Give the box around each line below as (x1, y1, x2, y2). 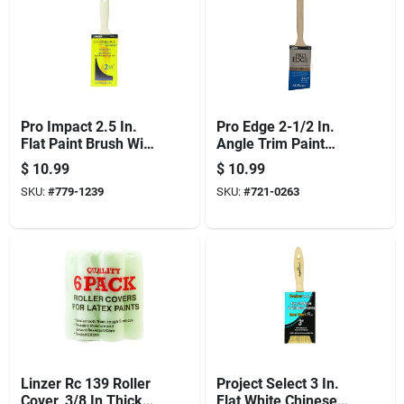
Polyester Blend (20, 151, 123, 170)
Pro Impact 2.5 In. (20, 117, 137, 135)
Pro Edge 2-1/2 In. (216, 117, 335, 135)
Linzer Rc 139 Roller (20, 374, 151, 392)
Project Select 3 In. (216, 374, 339, 392)
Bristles (20, 169, 69, 187)
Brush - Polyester (216, 151, 328, 170)
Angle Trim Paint (216, 134, 325, 152)
